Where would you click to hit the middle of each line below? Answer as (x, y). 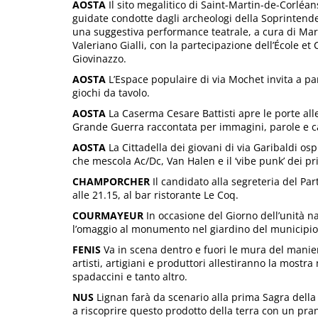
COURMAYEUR (108, 215)
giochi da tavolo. (111, 92)
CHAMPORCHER (111, 181)
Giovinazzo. (99, 58)
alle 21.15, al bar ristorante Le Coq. (155, 194)
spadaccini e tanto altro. (130, 276)
